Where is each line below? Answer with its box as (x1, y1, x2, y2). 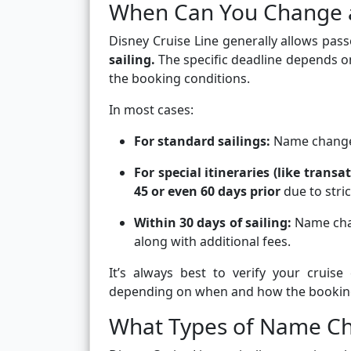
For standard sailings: (134, 132, 270, 150)
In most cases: (109, 101, 194, 119)
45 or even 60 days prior (134, 183, 280, 201)
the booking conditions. (109, 70, 250, 88)
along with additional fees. (134, 233, 291, 251)
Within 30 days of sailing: (134, 214, 291, 232)
